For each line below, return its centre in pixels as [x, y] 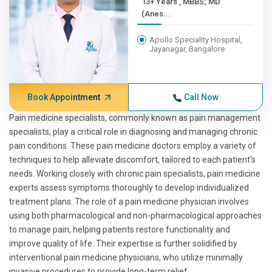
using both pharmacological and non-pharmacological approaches [135, 216]
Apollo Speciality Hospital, [196, 40]
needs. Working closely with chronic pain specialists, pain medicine [135, 174]
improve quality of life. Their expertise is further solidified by [123, 243]
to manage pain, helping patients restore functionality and [120, 229]
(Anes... [156, 14]
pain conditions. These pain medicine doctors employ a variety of [133, 146]
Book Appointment [63, 97]
